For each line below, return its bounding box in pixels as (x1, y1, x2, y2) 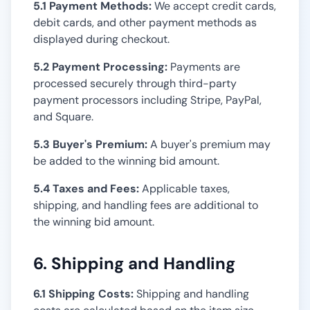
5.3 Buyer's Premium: (33, 137, 147, 152)
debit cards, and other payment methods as (33, 15, 257, 30)
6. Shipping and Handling (33, 253, 235, 274)
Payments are (167, 60, 240, 74)
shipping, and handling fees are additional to (33, 198, 258, 212)
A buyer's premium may (147, 137, 271, 152)
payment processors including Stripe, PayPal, (33, 93, 262, 107)
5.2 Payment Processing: (33, 60, 167, 74)
